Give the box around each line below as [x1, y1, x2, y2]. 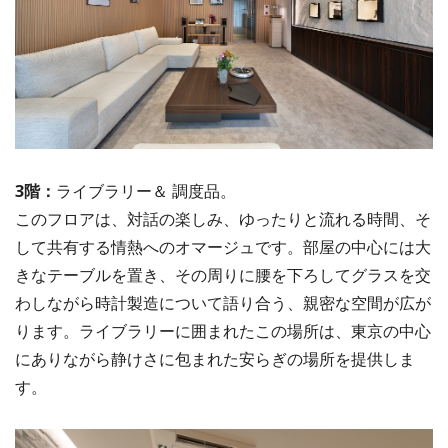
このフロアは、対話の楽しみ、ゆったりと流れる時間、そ [15, 208, 431, 231]
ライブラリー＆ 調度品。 [56, 180, 236, 203]
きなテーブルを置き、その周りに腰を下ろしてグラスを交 [15, 264, 431, 287]
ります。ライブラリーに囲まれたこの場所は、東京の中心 [15, 320, 431, 343]
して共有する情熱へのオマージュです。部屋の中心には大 [15, 236, 431, 259]
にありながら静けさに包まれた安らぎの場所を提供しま [15, 348, 415, 371]
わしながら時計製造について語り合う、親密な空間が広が [15, 292, 431, 315]
